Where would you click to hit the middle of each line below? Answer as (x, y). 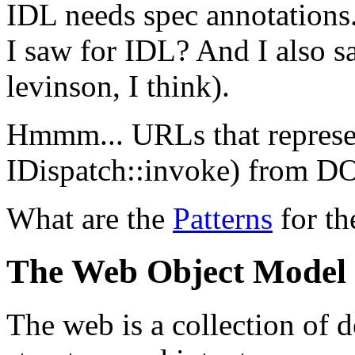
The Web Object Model (176, 271)
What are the (90, 218)
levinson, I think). (118, 86)
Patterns (223, 218)
